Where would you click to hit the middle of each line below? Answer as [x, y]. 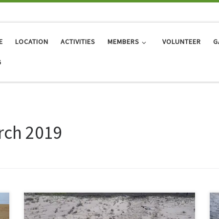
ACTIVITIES [78, 42]
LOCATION [32, 42]
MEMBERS [124, 42]
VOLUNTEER [181, 42]
